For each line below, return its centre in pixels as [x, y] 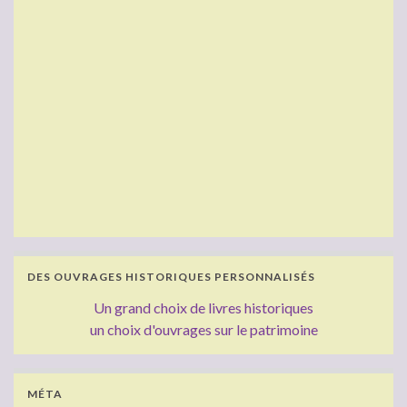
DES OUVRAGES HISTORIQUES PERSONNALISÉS [171, 276]
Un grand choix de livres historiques [203, 307]
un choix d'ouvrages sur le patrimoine [203, 329]
